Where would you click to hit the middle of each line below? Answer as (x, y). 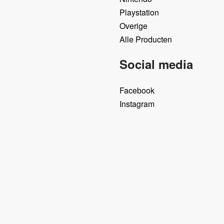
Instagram (137, 103)
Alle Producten (146, 39)
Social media (156, 64)
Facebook (137, 90)
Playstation (139, 12)
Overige (133, 25)
